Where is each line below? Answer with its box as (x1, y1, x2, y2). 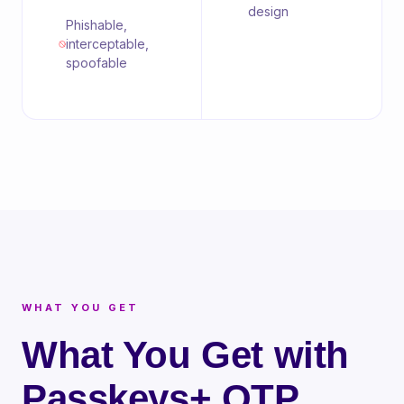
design (247, 4, 289, 19)
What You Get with (22, 334, 349, 376)
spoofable (66, 55, 128, 70)
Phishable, (66, 17, 128, 32)
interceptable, (66, 36, 150, 51)
